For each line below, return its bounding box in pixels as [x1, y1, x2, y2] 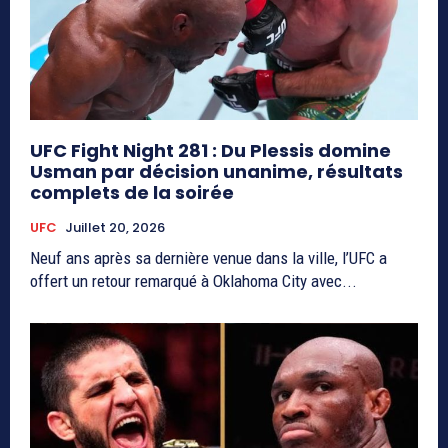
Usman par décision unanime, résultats [30, 158, 403, 184]
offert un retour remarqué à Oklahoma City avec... [30, 270, 357, 291]
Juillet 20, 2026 [65, 217, 165, 237]
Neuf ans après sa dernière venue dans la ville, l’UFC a [30, 247, 387, 268]
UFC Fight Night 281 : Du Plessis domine [30, 137, 391, 163]
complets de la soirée [30, 179, 234, 205]
